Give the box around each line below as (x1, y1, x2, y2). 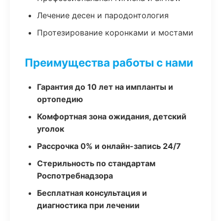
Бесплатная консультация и (37, 188, 147, 198)
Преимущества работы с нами (25, 56, 193, 69)
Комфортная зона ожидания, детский (37, 111, 186, 121)
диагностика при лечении (37, 200, 140, 210)
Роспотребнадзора (37, 171, 113, 181)
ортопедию (37, 94, 83, 104)
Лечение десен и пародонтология (37, 10, 169, 20)
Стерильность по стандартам (37, 158, 155, 168)
